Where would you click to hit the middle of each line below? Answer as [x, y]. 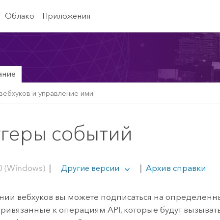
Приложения [66, 16]
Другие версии [90, 168]
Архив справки [175, 168]
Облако [19, 16]
